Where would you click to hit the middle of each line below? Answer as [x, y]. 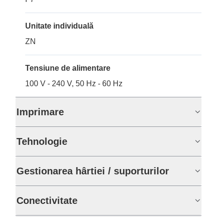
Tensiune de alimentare [68, 68]
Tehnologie [42, 142]
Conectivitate [47, 201]
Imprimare [40, 112]
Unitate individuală [59, 26]
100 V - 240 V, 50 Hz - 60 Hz [74, 84]
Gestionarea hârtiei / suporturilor [93, 171]
